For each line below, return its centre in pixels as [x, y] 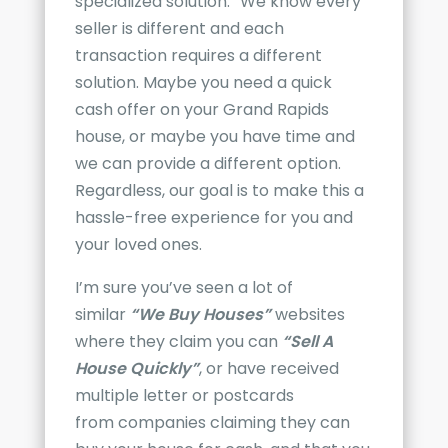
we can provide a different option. [207, 164]
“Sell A [307, 342]
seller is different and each [179, 29]
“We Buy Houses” [202, 315]
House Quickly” [136, 369]
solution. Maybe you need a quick [203, 83]
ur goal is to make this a [271, 191]
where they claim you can [178, 342]
